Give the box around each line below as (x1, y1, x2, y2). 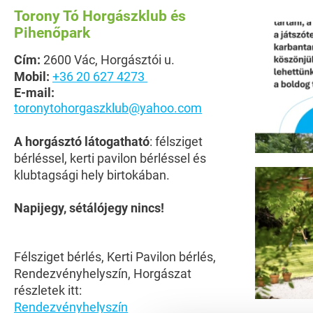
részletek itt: (14, 283, 82, 298)
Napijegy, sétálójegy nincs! (14, 201, 164, 215)
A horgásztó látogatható (14, 134, 150, 149)
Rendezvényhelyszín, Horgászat (14, 266, 191, 281)
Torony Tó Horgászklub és (14, 8, 186, 24)
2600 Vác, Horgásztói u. (41, 52, 175, 67)
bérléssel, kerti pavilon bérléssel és (14, 151, 206, 166)
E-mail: (14, 85, 54, 100)
